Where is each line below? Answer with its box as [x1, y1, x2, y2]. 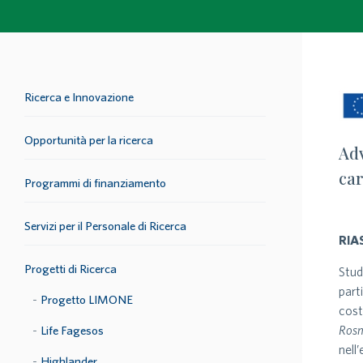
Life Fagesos [41, 323, 104, 337]
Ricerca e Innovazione [24, 90, 134, 104]
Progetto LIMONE [41, 293, 133, 306]
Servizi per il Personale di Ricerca [24, 219, 186, 233]
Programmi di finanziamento [24, 176, 166, 190]
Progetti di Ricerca [24, 262, 117, 275]
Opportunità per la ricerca [24, 133, 153, 147]
